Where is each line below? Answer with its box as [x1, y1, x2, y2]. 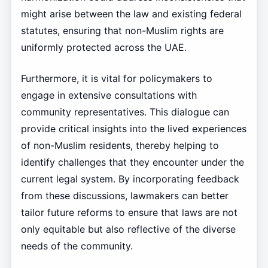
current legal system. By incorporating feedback [20, 172, 239, 185]
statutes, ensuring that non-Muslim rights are [20, 24, 224, 36]
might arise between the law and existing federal [20, 7, 242, 20]
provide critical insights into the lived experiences [20, 122, 246, 135]
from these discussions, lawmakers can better [20, 189, 229, 202]
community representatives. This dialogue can [20, 105, 229, 118]
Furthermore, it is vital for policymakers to [20, 72, 212, 84]
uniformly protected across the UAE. [20, 41, 187, 53]
